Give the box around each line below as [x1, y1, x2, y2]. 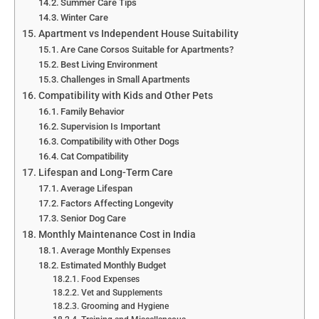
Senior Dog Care [61, 213, 127, 224]
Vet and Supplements [80, 288, 162, 298]
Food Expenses [80, 274, 140, 285]
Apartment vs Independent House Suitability [38, 28, 239, 41]
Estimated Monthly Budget [61, 260, 167, 271]
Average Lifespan [61, 183, 133, 194]
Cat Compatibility [61, 151, 129, 162]
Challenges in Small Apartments [61, 74, 191, 85]
